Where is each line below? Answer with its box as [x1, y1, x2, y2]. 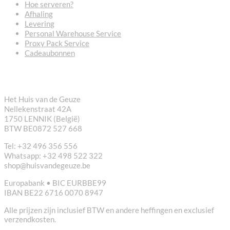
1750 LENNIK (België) [4, 114, 80, 124]
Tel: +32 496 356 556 [4, 141, 78, 151]
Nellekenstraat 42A [4, 104, 71, 114]
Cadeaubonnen [25, 48, 75, 58]
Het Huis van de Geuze [4, 94, 81, 104]
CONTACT [4, 68, 66, 85]
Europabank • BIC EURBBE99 [4, 178, 106, 188]
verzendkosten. [4, 215, 56, 224]
